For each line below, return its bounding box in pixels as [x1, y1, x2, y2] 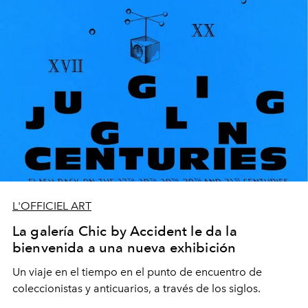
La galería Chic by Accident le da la [12, 223, 237, 240]
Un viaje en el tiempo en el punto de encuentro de [12, 265, 262, 279]
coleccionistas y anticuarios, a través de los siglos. [12, 282, 261, 296]
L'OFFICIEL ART [12, 199, 91, 213]
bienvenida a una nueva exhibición [12, 239, 236, 256]
